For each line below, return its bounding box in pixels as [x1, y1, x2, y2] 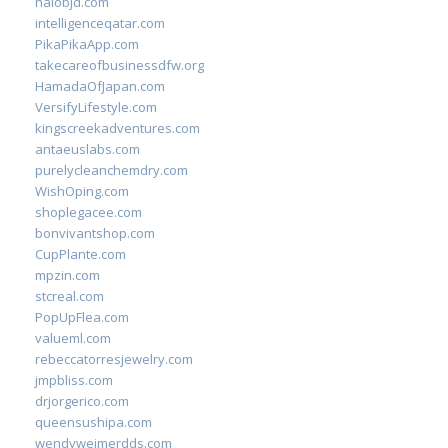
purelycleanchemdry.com [35, 161, 188, 179]
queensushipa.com [35, 413, 152, 431]
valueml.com [35, 329, 111, 347]
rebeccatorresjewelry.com [35, 350, 193, 368]
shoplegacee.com [35, 203, 142, 221]
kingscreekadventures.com [35, 119, 200, 137]
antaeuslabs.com [35, 140, 140, 158]
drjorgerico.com [35, 392, 129, 410]
